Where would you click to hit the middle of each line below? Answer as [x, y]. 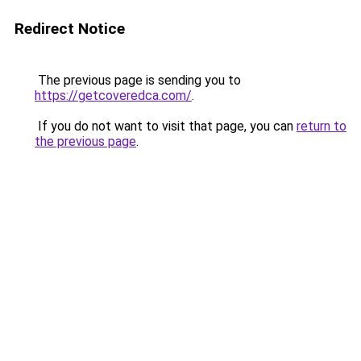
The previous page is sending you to [138, 80]
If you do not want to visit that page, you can [166, 126]
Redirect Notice [70, 29]
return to [322, 126]
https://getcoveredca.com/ [113, 95]
